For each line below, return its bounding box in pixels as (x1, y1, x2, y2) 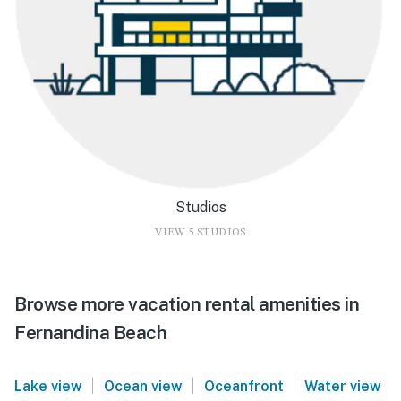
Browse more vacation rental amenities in (14, 292, 359, 315)
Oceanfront (203, 377, 284, 395)
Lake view (14, 377, 82, 395)
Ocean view (103, 377, 183, 395)
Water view (304, 377, 382, 395)
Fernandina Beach (14, 320, 166, 344)
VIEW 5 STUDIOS (155, 226, 246, 238)
